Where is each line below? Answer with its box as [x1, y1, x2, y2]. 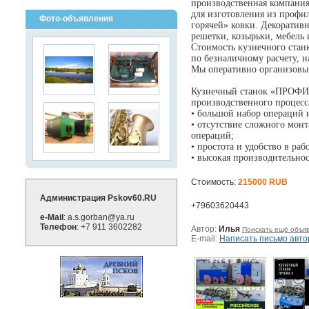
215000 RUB [238, 177, 288, 187]
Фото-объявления [39, 14, 113, 23]
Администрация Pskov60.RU [40, 193, 157, 203]
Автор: [191, 224, 217, 234]
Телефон [40, 222, 77, 232]
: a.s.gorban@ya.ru [63, 212, 134, 222]
